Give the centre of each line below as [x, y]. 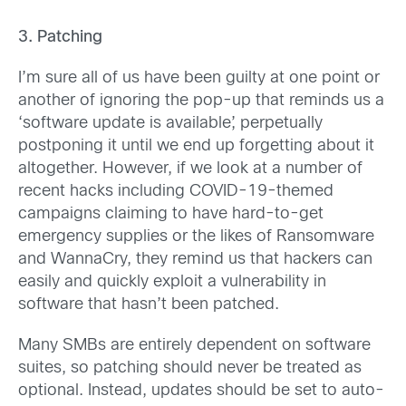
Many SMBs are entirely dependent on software [194, 346]
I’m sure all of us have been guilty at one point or [199, 78]
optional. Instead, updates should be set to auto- [201, 391]
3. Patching [60, 37]
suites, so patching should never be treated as [190, 368]
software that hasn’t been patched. [149, 304]
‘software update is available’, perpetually [170, 123]
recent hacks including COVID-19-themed [176, 191]
